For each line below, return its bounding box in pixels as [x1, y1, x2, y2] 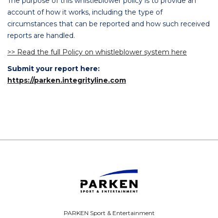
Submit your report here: [7, 64, 100, 73]
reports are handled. [7, 31, 75, 40]
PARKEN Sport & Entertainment [63, 209, 155, 217]
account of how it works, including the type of [7, 8, 163, 17]
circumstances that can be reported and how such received [7, 19, 210, 28]
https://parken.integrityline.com [7, 76, 126, 85]
